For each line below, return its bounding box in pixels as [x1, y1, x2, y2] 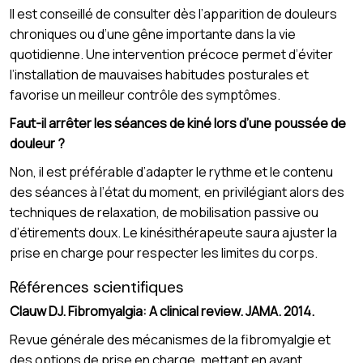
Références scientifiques [10, 277, 184, 298]
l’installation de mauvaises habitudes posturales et [10, 66, 309, 84]
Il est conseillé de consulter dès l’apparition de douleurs [10, 5, 337, 23]
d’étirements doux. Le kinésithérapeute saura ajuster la [10, 224, 337, 242]
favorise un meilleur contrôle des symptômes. [10, 86, 280, 105]
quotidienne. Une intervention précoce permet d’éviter [10, 45, 333, 64]
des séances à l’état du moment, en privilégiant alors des [10, 183, 344, 202]
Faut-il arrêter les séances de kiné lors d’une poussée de [10, 114, 346, 133]
